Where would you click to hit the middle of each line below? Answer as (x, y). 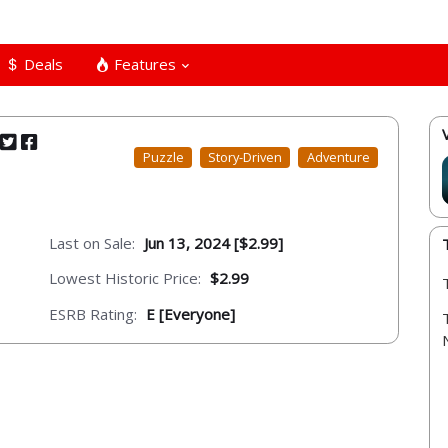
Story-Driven (245, 157)
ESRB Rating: (93, 313)
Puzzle (163, 157)
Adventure (338, 157)
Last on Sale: (92, 242)
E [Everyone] (190, 313)
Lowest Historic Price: (125, 278)
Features (143, 63)
